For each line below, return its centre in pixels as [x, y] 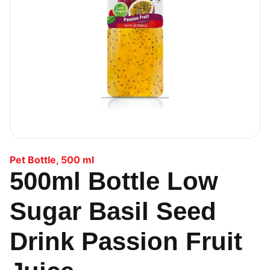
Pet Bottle [33, 160]
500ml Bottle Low [114, 181]
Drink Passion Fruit [126, 241]
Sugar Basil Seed [113, 211]
